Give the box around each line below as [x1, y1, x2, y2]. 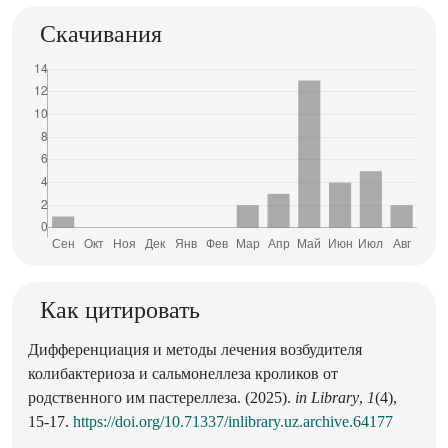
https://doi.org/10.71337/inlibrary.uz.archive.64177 [73, 413, 393, 431]
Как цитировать [40, 297, 200, 324]
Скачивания [40, 21, 162, 48]
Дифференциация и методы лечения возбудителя [28, 341, 362, 359]
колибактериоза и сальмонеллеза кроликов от [28, 365, 338, 383]
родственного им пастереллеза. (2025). [28, 389, 295, 407]
